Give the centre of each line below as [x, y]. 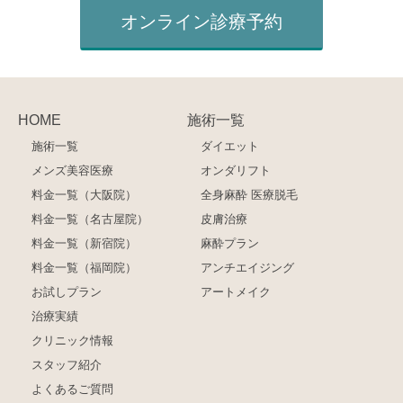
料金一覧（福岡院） [84, 268]
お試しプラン [67, 292]
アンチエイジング [248, 268]
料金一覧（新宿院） [84, 244]
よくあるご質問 [72, 390]
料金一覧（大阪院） [84, 195]
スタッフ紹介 [67, 365]
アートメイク [236, 292]
